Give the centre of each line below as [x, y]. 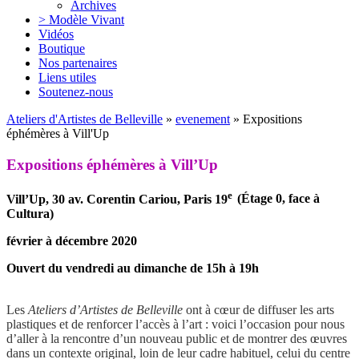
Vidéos [56, 34]
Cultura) [30, 213]
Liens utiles [67, 77]
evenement [203, 119]
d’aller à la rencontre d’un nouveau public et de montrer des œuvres [177, 338]
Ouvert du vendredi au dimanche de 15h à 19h [133, 268]
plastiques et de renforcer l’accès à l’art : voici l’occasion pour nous [175, 324]
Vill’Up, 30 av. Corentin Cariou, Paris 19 [117, 199]
